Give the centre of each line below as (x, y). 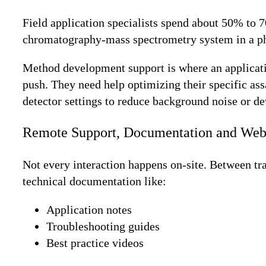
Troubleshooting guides (106, 227)
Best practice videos (95, 243)
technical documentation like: (94, 181)
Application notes (89, 210)
